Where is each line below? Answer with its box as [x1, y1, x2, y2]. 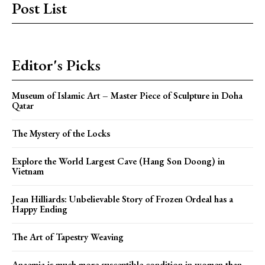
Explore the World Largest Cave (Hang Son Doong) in [12, 154, 225, 167]
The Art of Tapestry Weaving [12, 230, 124, 243]
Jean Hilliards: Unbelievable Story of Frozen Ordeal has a [12, 192, 233, 205]
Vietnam [12, 164, 44, 177]
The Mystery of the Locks [12, 127, 110, 140]
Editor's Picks [12, 54, 101, 75]
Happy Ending [12, 202, 67, 215]
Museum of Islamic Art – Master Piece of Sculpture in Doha [12, 89, 243, 102]
